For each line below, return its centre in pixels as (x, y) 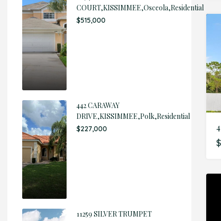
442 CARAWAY (98, 105)
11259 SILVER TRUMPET (114, 214)
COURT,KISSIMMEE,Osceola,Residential (140, 8)
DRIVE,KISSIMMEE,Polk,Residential (133, 116)
